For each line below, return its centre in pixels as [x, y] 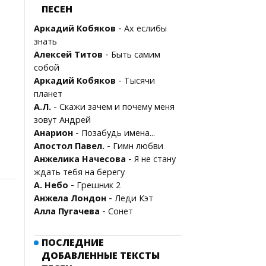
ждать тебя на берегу [79, 172]
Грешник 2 [99, 185]
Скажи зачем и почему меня [117, 107]
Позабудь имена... [118, 133]
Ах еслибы [145, 28]
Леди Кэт [134, 198]
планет [48, 94]
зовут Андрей [62, 120]
